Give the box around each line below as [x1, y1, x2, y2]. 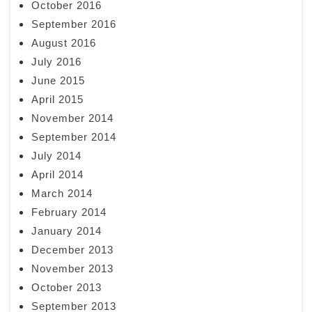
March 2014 [31, 187, 93, 200]
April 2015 [31, 93, 84, 106]
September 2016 [31, 18, 116, 31]
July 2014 [31, 150, 81, 162]
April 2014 [31, 169, 84, 181]
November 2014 [31, 112, 114, 125]
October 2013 [31, 281, 102, 294]
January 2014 [31, 225, 102, 237]
